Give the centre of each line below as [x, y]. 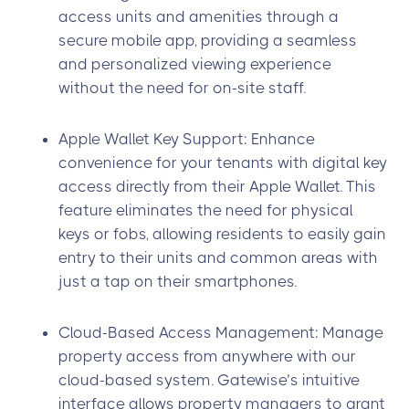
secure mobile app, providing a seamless [208, 40]
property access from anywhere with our [207, 356]
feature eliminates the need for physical [206, 210]
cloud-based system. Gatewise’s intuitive [209, 380]
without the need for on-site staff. [182, 88]
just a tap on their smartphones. [178, 281]
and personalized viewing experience [195, 64]
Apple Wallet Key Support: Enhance [187, 139]
